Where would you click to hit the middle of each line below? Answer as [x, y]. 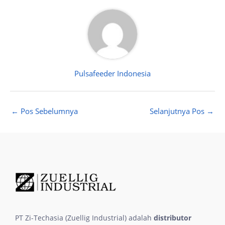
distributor [173, 217]
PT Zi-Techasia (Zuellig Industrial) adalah [84, 217]
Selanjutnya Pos [178, 111]
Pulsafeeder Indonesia [113, 73]
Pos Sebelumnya [48, 111]
